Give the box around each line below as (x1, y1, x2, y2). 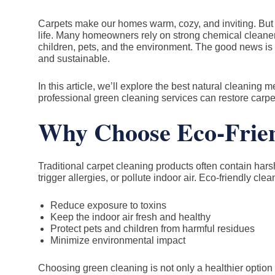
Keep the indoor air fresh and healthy (50, 212, 211, 222)
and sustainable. (38, 53, 110, 64)
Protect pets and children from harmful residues (50, 223, 255, 234)
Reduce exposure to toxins (50, 200, 166, 211)
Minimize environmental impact (50, 235, 185, 246)
